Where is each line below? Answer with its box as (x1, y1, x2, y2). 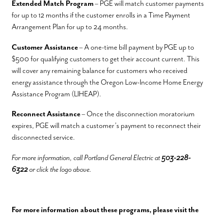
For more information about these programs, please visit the (12, 205, 199, 215)
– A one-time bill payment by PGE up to (78, 42, 194, 52)
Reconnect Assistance (12, 109, 80, 119)
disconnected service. (12, 132, 75, 143)
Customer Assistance (12, 42, 78, 52)
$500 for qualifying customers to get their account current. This (12, 54, 200, 64)
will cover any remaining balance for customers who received (12, 65, 187, 75)
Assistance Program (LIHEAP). (12, 89, 101, 99)
